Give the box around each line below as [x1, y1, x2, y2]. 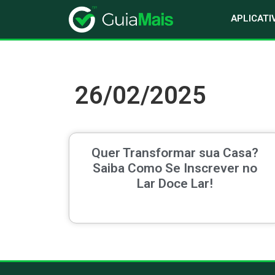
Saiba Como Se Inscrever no [93, 161, 258, 176]
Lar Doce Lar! [137, 176, 214, 192]
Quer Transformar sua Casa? [91, 145, 259, 161]
